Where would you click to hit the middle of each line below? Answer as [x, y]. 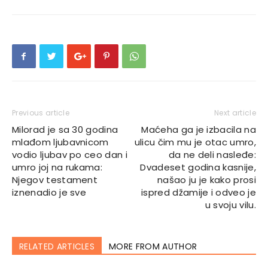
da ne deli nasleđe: [212, 155]
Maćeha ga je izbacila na [199, 130]
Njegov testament [55, 180]
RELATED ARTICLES [57, 247]
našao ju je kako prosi [206, 180]
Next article [235, 113]
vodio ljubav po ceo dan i [70, 155]
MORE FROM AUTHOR [153, 247]
